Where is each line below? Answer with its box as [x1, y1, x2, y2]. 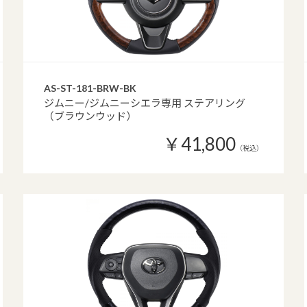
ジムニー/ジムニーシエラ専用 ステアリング [44, 97, 245, 109]
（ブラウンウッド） [44, 110, 136, 122]
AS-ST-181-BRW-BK [44, 82, 136, 94]
